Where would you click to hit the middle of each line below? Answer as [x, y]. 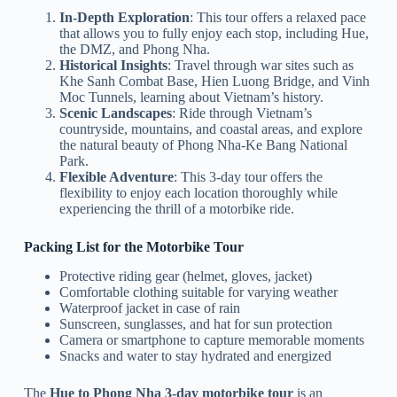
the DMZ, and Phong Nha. [134, 49]
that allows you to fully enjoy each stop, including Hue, [214, 33]
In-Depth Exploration [124, 17]
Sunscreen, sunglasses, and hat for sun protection [195, 323]
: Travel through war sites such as [260, 65]
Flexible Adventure [116, 176]
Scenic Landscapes [115, 113]
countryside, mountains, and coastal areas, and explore [210, 128]
